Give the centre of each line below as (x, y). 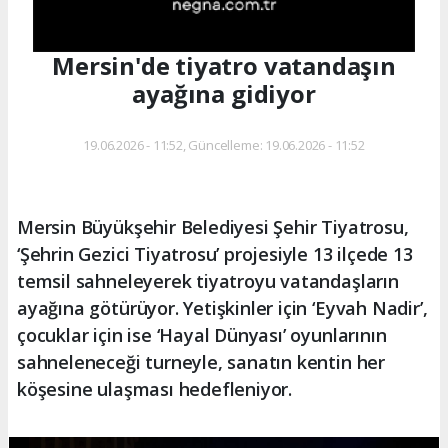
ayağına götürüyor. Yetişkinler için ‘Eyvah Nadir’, (222, 307)
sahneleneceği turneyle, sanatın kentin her (201, 361)
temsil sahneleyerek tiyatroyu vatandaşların (208, 280)
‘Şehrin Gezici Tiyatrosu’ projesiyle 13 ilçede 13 (215, 253)
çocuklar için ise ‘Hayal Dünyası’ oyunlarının (202, 334)
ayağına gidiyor (224, 93)
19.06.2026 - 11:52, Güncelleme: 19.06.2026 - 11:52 (224, 144)
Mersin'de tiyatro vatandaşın (224, 65)
